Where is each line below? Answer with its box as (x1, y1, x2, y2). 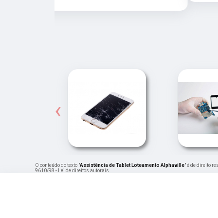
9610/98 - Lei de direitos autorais (35, 167, 109, 173)
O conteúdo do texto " (35, 162, 80, 168)
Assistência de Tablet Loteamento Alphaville (80, 162, 184, 168)
